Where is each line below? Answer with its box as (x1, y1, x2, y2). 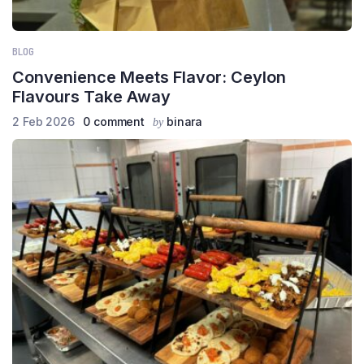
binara (166, 115, 203, 129)
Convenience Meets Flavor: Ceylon (12, 67, 286, 88)
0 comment (83, 115, 145, 129)
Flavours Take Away (12, 87, 171, 107)
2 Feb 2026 (12, 115, 75, 129)
